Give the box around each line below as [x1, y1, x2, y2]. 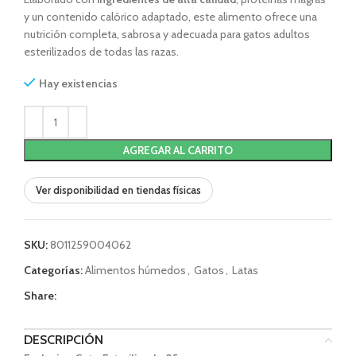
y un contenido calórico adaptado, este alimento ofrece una [24, 10, 317, 24]
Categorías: [24, 263, 83, 277]
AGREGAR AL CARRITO [123, 143, 233, 157]
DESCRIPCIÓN [24, 332, 103, 347]
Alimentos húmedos [85, 263, 186, 277]
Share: [24, 288, 56, 303]
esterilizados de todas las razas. [24, 44, 179, 59]
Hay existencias [39, 76, 118, 91]
